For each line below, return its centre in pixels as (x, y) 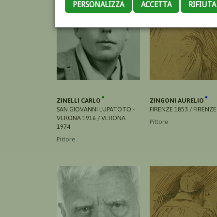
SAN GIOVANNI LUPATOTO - (96, 109)
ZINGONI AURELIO (178, 100)
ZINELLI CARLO (79, 100)
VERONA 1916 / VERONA (91, 118)
